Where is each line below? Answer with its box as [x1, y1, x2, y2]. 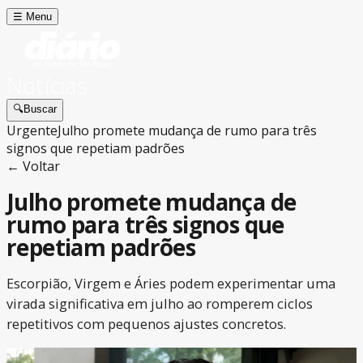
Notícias [6, 70, 88, 100]
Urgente [6, 122, 58, 139]
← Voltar [6, 157, 60, 175]
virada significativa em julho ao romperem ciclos [6, 294, 313, 314]
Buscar [23, 103, 57, 115]
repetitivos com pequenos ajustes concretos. [6, 314, 286, 334]
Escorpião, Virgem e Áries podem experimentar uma [6, 274, 335, 293]
